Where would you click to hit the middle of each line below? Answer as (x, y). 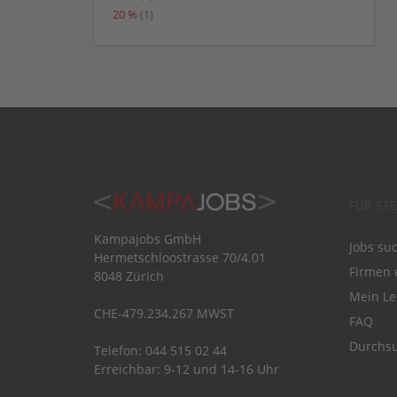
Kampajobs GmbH (148, 239)
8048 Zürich (129, 276)
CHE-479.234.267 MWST (164, 314)
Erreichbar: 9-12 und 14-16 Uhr (187, 370)
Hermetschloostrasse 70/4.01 (180, 258)
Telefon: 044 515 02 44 (160, 351)
